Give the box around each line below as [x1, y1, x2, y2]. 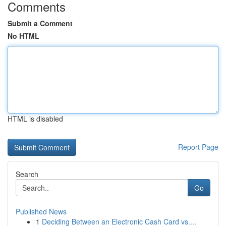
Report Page [178, 142, 218, 152]
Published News [16, 206, 67, 216]
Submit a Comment [8, 18, 73, 28]
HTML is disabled [8, 114, 63, 124]
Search [16, 169, 38, 179]
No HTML [8, 31, 39, 41]
